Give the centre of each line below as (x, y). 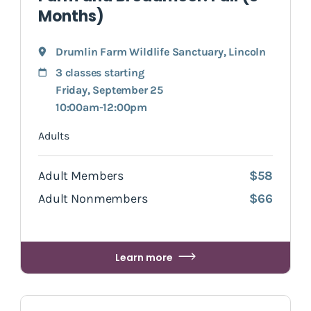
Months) (71, 16)
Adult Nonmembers (93, 198)
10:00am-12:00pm (101, 107)
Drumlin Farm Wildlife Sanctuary (140, 51)
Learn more (144, 257)
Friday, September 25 (109, 90)
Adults (54, 135)
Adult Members (81, 175)
